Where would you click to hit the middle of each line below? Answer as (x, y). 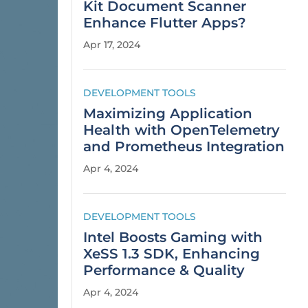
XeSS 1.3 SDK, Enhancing (172, 254)
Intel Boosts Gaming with (173, 237)
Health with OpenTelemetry (181, 130)
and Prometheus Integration (184, 146)
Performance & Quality (164, 270)
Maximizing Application (168, 113)
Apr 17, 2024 (112, 45)
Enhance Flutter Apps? (165, 23)
